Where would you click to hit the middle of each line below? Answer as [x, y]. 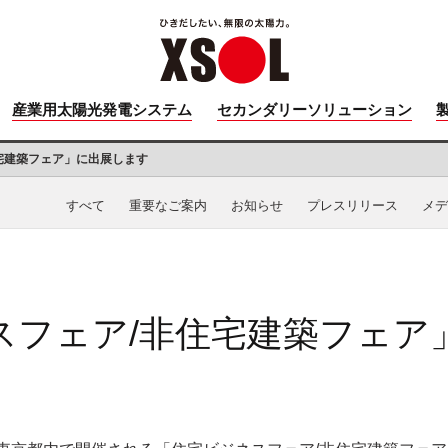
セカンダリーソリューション [314, 110]
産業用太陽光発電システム [102, 110]
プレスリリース [352, 205]
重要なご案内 [168, 205]
